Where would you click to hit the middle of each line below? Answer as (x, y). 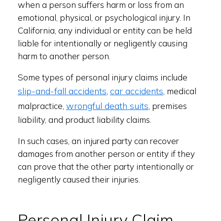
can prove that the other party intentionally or (106, 166)
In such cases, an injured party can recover (98, 141)
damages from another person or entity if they (106, 154)
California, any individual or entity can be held (105, 30)
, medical (180, 91)
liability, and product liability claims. (84, 120)
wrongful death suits (107, 106)
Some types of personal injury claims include (102, 77)
